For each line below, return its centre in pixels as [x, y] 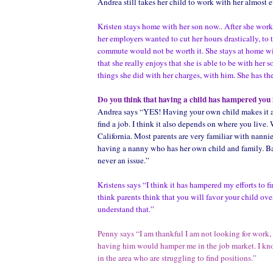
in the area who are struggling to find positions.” [177, 257]
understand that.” [126, 209]
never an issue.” [123, 160]
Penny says [116, 233]
